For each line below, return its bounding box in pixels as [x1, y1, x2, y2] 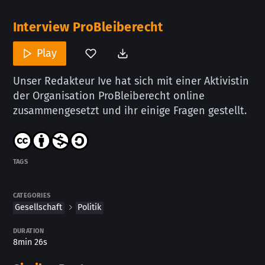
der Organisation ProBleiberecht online [12, 89, 205, 102]
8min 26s [12, 237, 47, 248]
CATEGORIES [12, 188, 51, 200]
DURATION [12, 224, 44, 236]
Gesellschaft [15, 202, 63, 213]
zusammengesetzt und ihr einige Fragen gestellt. [12, 104, 247, 117]
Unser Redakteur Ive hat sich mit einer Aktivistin [12, 75, 249, 88]
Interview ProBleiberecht [12, 20, 163, 35]
